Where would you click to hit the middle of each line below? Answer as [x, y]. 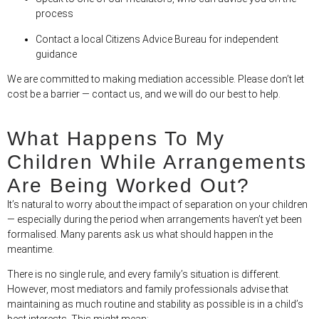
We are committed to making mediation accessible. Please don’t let [156, 79]
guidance [56, 54]
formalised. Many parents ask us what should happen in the [140, 234]
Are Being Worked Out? [129, 185]
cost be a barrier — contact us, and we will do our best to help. [144, 94]
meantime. [31, 249]
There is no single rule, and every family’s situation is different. [144, 274]
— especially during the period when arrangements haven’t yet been [155, 219]
